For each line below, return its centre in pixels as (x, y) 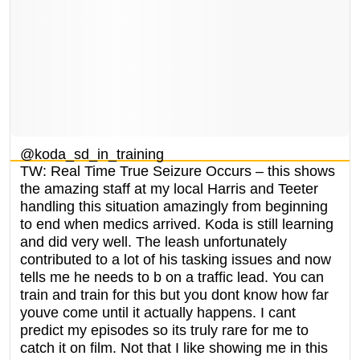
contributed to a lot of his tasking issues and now (176, 259)
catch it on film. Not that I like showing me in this (174, 348)
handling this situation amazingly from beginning (174, 206)
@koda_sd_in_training (92, 154)
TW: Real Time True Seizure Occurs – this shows (178, 171)
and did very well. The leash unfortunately (153, 241)
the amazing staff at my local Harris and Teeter (169, 188)
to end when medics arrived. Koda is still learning (177, 224)
